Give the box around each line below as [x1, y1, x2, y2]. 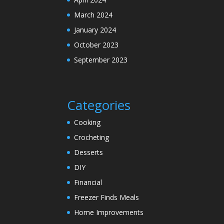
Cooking [74, 117, 101, 127]
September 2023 [74, 54, 128, 64]
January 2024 [74, 24, 116, 34]
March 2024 [74, 9, 113, 19]
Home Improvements [74, 207, 144, 217]
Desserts [74, 147, 103, 157]
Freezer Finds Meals [74, 192, 139, 202]
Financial [74, 177, 102, 187]
